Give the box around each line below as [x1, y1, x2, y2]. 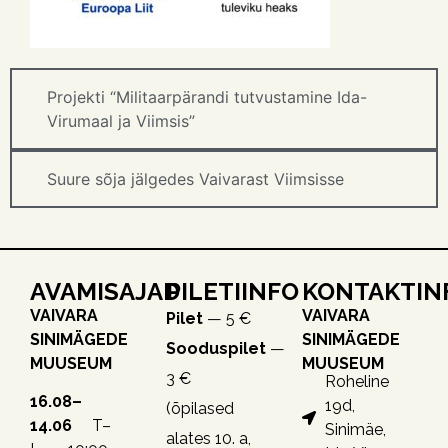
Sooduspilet [166, 338, 266, 358]
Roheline [324, 372, 389, 392]
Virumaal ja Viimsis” [47, 110, 195, 131]
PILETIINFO [166, 276, 299, 306]
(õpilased [166, 398, 234, 418]
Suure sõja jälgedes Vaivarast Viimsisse [47, 168, 344, 189]
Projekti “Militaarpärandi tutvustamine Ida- [47, 86, 367, 107]
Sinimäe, [324, 420, 386, 440]
